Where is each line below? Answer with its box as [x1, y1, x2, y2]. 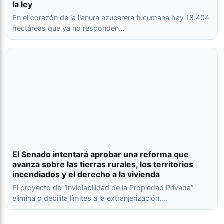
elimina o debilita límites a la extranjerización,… [12, 194, 167, 203]
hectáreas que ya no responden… [12, 24, 125, 33]
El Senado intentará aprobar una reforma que [12, 149, 189, 160]
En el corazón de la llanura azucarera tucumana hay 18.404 [12, 13, 209, 22]
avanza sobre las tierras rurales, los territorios [12, 159, 193, 170]
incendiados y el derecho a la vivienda [12, 169, 160, 180]
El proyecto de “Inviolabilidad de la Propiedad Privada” [12, 183, 193, 192]
